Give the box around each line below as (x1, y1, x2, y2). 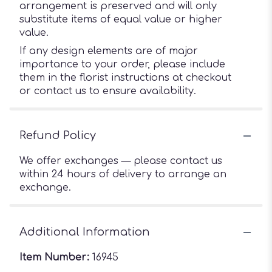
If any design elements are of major (19, 46, 198, 56)
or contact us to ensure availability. (19, 86, 196, 97)
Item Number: (19, 252, 92, 263)
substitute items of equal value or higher (19, 14, 222, 25)
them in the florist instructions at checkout (19, 72, 231, 83)
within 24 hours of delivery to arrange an (19, 169, 226, 180)
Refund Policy (19, 129, 96, 141)
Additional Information (19, 226, 150, 238)
